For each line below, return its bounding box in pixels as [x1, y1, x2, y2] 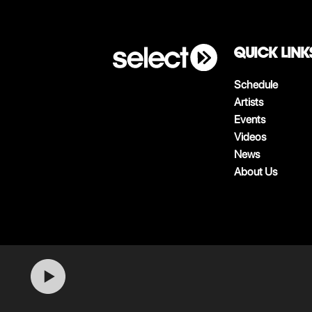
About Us [234, 165, 277, 178]
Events [234, 113, 265, 126]
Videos [234, 130, 266, 143]
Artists [234, 95, 263, 109]
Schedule [234, 78, 278, 91]
